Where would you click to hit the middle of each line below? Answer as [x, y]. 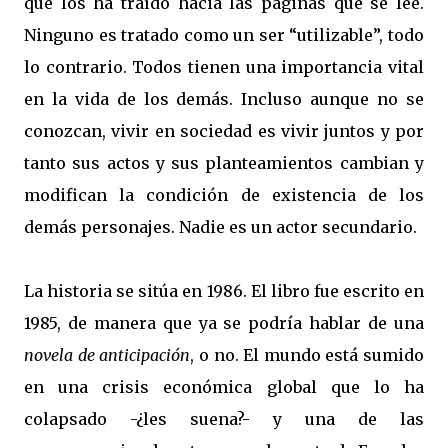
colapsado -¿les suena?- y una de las [224, 419]
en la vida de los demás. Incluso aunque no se [224, 99]
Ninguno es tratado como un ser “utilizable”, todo [224, 35]
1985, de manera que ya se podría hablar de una [224, 323]
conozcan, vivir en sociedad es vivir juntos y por [224, 131]
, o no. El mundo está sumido [307, 355]
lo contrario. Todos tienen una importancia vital [224, 67]
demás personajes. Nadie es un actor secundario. [220, 227]
